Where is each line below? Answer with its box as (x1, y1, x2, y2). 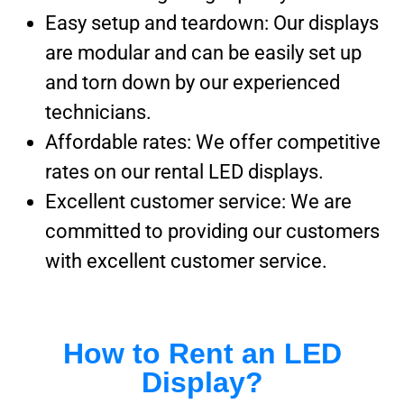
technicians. (45, 100, 151, 124)
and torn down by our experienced (45, 70, 340, 94)
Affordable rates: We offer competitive (45, 130, 381, 153)
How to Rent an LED (62, 336, 342, 370)
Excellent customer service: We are (45, 189, 352, 213)
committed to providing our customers (45, 219, 380, 243)
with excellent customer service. (45, 249, 327, 272)
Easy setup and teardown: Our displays (45, 11, 379, 34)
